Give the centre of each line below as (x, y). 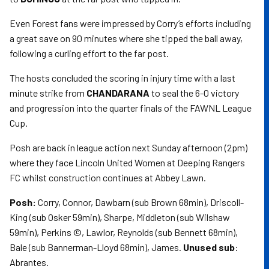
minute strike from (48, 93)
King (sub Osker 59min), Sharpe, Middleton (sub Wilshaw (120, 217)
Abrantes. (29, 262)
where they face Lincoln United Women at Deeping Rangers (127, 162)
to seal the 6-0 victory (194, 93)
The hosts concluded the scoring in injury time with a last (122, 78)
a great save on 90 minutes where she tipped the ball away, (126, 38)
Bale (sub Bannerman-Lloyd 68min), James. (96, 247)
